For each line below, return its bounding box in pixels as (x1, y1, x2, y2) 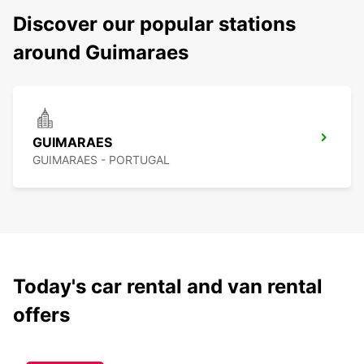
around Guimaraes (13, 41, 188, 65)
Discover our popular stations (13, 12, 296, 37)
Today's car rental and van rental (13, 275, 323, 299)
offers (13, 303, 70, 327)
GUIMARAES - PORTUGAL (32, 153, 170, 167)
